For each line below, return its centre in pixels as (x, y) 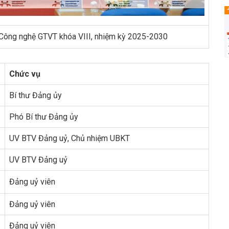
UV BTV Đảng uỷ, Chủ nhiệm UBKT (70, 139)
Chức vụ (25, 74)
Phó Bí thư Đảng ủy (44, 117)
